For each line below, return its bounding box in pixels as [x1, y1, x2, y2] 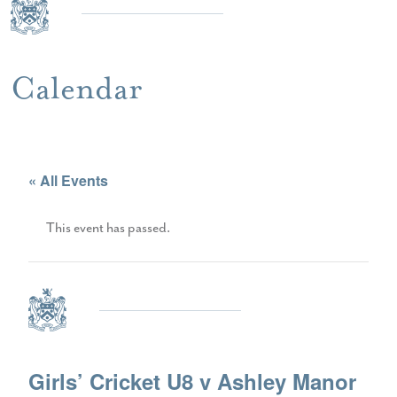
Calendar [11, 67, 143, 108]
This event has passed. [46, 219, 170, 237]
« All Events [28, 169, 108, 191]
